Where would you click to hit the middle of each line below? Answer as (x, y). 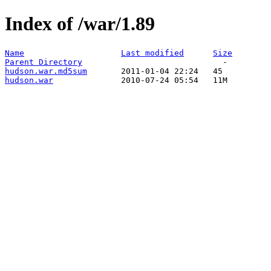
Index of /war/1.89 (80, 24)
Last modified (152, 53)
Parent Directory (44, 62)
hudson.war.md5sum (46, 71)
